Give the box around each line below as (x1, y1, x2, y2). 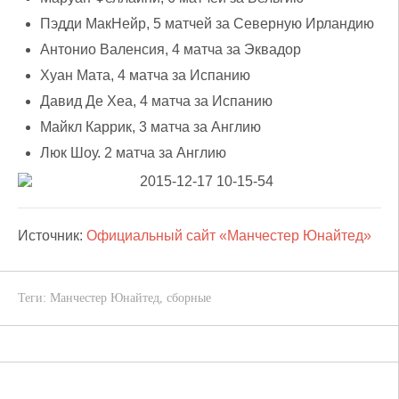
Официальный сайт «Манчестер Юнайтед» (86, 228, 371, 243)
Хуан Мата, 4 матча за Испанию (40, 68, 250, 83)
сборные (167, 291, 211, 305)
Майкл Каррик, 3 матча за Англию (40, 119, 261, 134)
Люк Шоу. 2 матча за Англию (40, 145, 226, 160)
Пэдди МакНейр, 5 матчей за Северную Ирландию (40, 16, 374, 31)
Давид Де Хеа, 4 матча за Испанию (40, 94, 273, 109)
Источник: (18, 228, 86, 243)
